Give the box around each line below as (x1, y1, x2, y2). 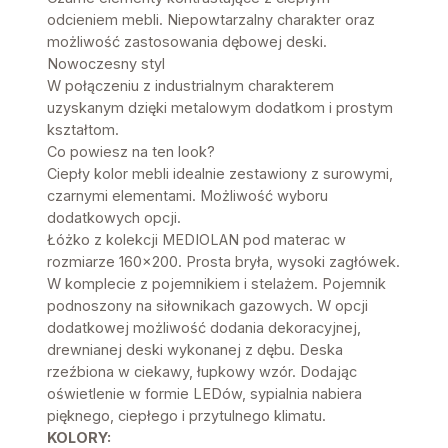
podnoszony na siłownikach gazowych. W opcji (47, 296, 368, 314)
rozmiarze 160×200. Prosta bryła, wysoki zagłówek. (47, 252, 400, 270)
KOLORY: (47, 428, 114, 446)
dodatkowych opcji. (47, 208, 181, 226)
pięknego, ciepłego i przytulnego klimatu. (47, 406, 326, 424)
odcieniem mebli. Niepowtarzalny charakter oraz (47, 10, 375, 28)
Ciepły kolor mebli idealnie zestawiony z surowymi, (47, 164, 393, 182)
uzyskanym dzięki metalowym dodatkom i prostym (47, 98, 393, 116)
